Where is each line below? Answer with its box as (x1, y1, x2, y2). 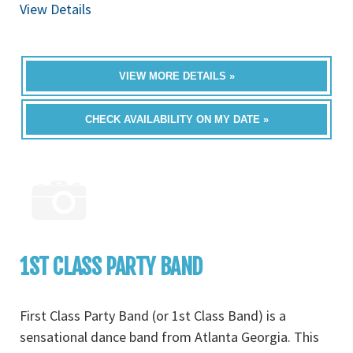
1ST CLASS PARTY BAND (20, 253, 203, 281)
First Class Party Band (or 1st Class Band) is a (20, 307, 286, 325)
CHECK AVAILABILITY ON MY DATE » (84, 113, 269, 125)
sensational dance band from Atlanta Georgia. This (20, 328, 319, 346)
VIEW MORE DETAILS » (118, 70, 235, 82)
